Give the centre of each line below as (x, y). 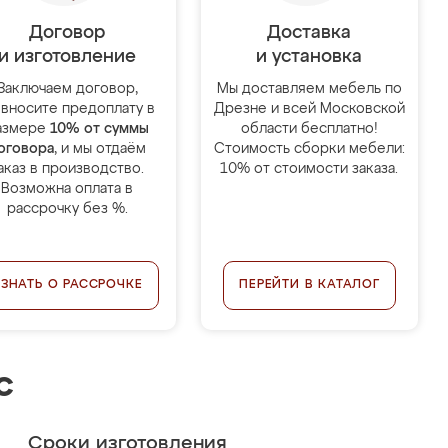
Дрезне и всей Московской (309, 109)
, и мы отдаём (100, 149)
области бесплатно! (309, 129)
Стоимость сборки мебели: (309, 149)
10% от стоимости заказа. (309, 169)
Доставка (309, 33)
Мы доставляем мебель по (309, 89)
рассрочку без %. (67, 209)
